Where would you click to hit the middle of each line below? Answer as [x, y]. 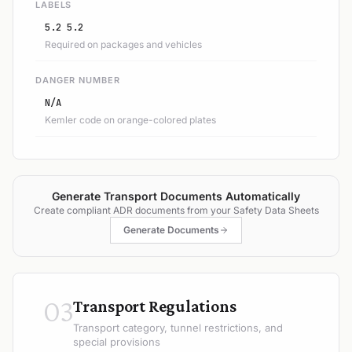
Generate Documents [171, 229]
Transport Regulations [155, 306]
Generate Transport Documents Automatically [176, 196]
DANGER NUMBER [78, 80]
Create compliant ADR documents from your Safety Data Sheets [176, 210]
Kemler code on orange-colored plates [130, 119]
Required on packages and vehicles [123, 44]
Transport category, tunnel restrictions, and [178, 327]
